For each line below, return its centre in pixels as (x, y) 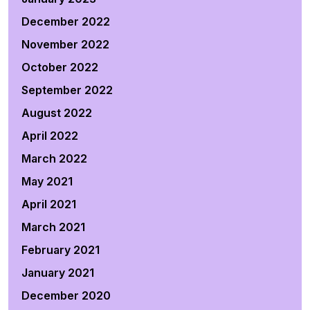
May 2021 (47, 181)
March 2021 (53, 227)
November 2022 (65, 44)
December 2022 (66, 21)
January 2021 (58, 273)
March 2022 (54, 158)
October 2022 (60, 67)
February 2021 (61, 250)
